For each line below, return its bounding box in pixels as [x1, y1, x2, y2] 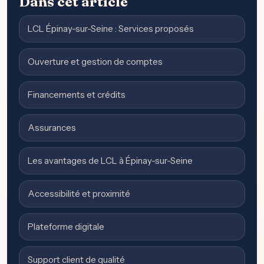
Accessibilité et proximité [28, 187, 130, 199]
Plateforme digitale [28, 220, 104, 232]
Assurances [28, 121, 76, 133]
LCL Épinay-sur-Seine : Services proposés [28, 22, 194, 34]
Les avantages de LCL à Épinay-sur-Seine [28, 154, 193, 166]
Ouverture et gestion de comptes [28, 55, 163, 67]
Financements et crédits [28, 88, 126, 100]
